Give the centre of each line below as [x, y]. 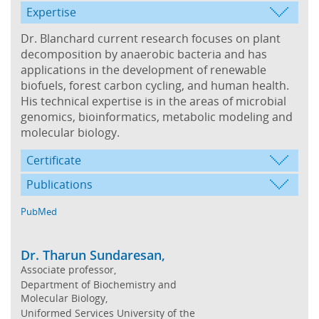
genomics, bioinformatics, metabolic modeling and [157, 116]
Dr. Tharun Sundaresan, [93, 255]
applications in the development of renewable [143, 69]
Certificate [54, 160]
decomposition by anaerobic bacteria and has [144, 54]
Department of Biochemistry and [99, 284]
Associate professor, [68, 269]
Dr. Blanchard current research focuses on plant [151, 38]
